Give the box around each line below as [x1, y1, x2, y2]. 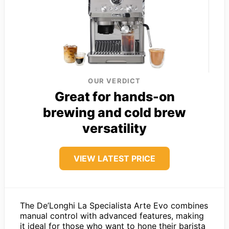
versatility [82, 121, 147, 136]
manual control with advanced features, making [20, 211, 204, 221]
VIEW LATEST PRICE [74, 153, 155, 164]
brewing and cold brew [43, 105, 186, 121]
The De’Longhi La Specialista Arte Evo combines [20, 200, 208, 211]
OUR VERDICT [88, 77, 141, 85]
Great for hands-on [54, 89, 175, 105]
